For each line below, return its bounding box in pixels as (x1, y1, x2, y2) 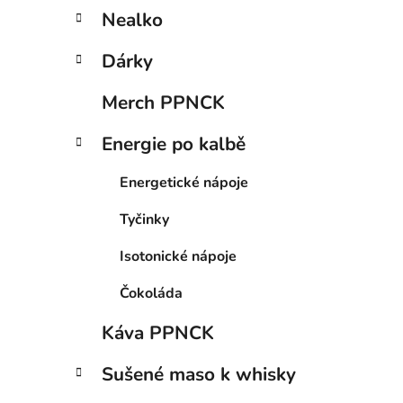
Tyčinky (120, 210, 169, 230)
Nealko (102, 7, 163, 33)
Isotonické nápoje (120, 246, 237, 267)
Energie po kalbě (102, 131, 246, 157)
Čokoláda (120, 283, 183, 304)
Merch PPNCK (102, 90, 225, 116)
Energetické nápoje (120, 173, 248, 193)
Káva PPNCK (102, 320, 214, 346)
